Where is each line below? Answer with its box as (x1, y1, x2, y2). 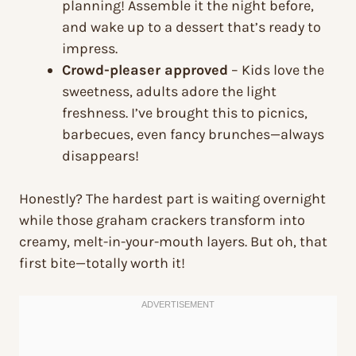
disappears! (62, 147, 139, 165)
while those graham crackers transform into (19, 211, 305, 230)
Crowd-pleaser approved (62, 61, 228, 79)
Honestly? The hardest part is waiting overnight (19, 190, 326, 208)
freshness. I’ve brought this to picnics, (62, 104, 308, 122)
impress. (62, 40, 118, 58)
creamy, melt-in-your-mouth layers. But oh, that (19, 233, 327, 251)
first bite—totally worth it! (19, 254, 185, 273)
